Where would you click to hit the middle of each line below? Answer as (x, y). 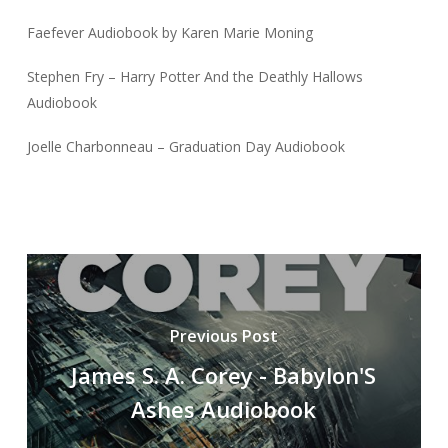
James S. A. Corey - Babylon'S (224, 375)
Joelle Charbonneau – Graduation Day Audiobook (185, 146)
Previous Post (223, 336)
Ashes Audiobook (224, 409)
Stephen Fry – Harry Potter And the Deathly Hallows (194, 76)
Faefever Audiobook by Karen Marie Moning (169, 32)
